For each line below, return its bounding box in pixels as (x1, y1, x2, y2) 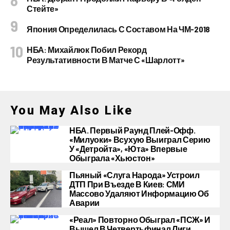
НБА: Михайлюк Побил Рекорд (27, 45, 147, 54)
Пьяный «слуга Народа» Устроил (69, 170, 200, 180)
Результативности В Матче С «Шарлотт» (27, 55, 185, 65)
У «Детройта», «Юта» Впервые (69, 144, 187, 154)
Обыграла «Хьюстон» (69, 153, 155, 163)
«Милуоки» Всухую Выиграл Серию (69, 135, 210, 144)
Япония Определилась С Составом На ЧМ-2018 (27, 24, 210, 34)
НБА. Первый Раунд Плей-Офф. (69, 125, 196, 135)
